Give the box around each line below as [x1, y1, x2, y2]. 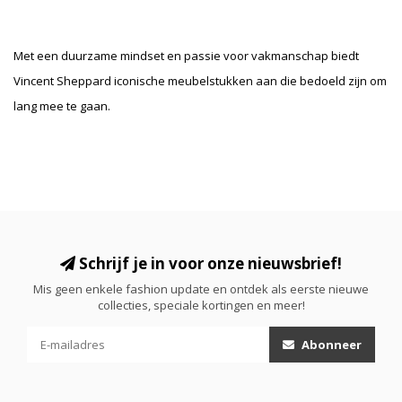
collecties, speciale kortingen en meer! [97, 297, 305, 314]
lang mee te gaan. [13, 98, 113, 114]
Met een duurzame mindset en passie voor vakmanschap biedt [13, 48, 359, 64]
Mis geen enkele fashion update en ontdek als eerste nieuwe [33, 281, 369, 298]
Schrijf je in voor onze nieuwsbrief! [75, 253, 342, 275]
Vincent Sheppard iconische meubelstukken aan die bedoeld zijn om [13, 73, 387, 89]
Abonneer [299, 336, 362, 354]
